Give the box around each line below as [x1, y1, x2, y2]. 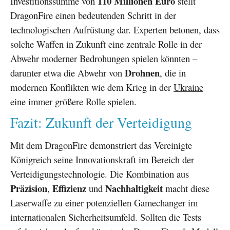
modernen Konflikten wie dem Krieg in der [10, 81, 174, 94]
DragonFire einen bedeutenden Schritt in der [10, 9, 176, 22]
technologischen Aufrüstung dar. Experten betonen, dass [10, 23, 220, 36]
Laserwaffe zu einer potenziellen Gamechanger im [10, 196, 198, 209]
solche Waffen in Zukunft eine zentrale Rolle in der [10, 37, 202, 51]
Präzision [10, 181, 47, 195]
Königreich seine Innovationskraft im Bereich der [10, 152, 194, 166]
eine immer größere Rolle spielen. [10, 95, 137, 108]
